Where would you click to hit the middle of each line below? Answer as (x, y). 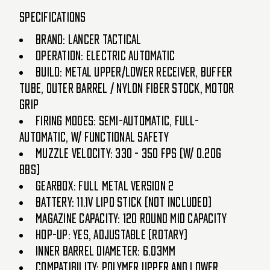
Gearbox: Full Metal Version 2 (105, 186)
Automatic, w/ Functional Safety (94, 137)
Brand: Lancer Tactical (89, 39)
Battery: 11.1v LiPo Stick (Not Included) (124, 202)
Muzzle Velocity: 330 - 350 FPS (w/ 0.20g (128, 153)
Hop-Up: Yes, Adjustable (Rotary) (111, 235)
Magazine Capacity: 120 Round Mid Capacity (131, 218)
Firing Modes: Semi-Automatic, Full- (117, 121)
